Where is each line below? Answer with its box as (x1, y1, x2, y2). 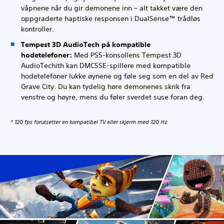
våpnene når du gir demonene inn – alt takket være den (21, 3, 202, 12)
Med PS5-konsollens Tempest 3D (72, 50, 181, 60)
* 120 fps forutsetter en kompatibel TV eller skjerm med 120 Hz (10, 118, 167, 126)
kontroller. (21, 24, 54, 33)
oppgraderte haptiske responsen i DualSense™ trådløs (21, 13, 200, 23)
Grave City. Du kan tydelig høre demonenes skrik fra (21, 82, 190, 91)
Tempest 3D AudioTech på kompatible (21, 40, 150, 49)
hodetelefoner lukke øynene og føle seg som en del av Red (21, 71, 213, 81)
